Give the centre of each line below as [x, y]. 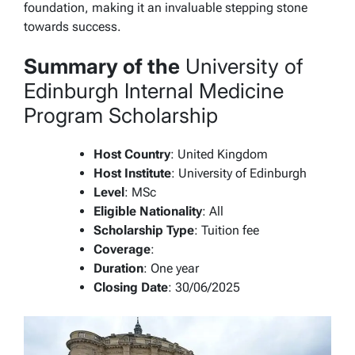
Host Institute [132, 173]
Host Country [132, 154]
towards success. [73, 27]
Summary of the [102, 67]
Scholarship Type [144, 230]
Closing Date [131, 287]
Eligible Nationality [148, 211]
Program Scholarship [121, 116]
